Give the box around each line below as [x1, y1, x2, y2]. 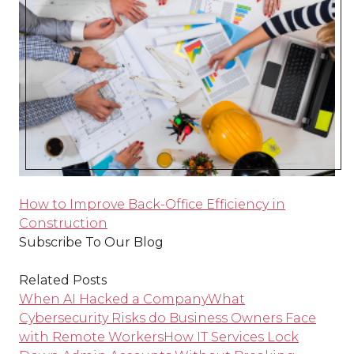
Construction [19, 216, 107, 231]
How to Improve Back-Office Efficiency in [19, 197, 285, 212]
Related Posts [19, 273, 107, 288]
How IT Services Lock [164, 330, 299, 345]
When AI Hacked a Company [19, 292, 208, 307]
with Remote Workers [19, 330, 164, 345]
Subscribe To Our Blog [19, 235, 164, 250]
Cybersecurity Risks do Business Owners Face [19, 311, 316, 326]
